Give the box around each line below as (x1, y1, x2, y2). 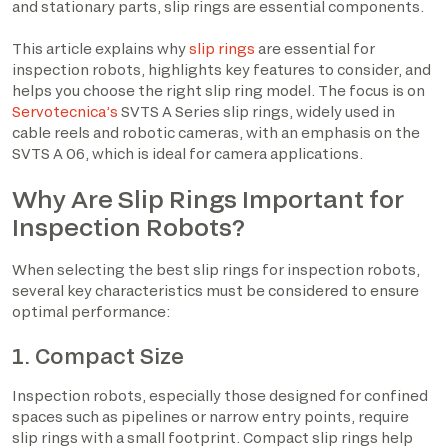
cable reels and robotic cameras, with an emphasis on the (12, 124, 420, 141)
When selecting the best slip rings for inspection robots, (12, 260, 420, 278)
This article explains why (12, 40, 189, 57)
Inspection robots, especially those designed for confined (12, 387, 428, 405)
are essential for (255, 40, 375, 57)
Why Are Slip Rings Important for (12, 184, 404, 213)
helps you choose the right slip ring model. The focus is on (12, 82, 425, 99)
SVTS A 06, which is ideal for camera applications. (12, 145, 363, 162)
